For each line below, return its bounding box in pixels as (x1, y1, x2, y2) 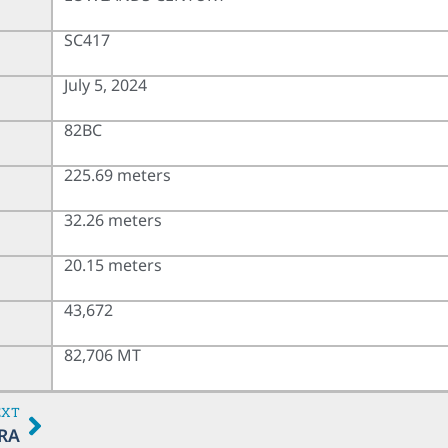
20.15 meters (64, 253, 163, 276)
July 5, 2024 (64, 73, 148, 96)
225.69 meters (64, 163, 172, 186)
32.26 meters (64, 208, 163, 231)
